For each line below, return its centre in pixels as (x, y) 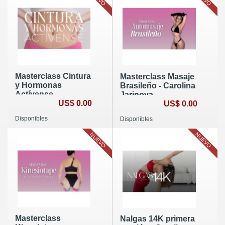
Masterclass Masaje (157, 76)
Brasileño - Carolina (157, 85)
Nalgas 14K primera (157, 219)
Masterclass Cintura (53, 76)
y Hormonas (38, 85)
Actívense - (36, 94)
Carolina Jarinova (49, 103)
